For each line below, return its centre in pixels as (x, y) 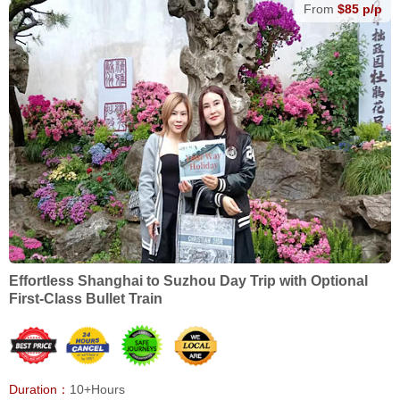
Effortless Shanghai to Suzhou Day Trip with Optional (188, 281)
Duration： (39, 390)
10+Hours (97, 390)
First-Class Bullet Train (86, 299)
